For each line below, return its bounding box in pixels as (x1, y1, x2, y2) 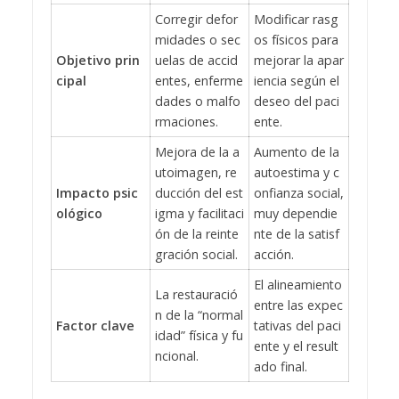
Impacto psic (55, 183, 138, 201)
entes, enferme (154, 71, 243, 89)
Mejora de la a (154, 142, 240, 160)
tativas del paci (253, 316, 341, 334)
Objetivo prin (55, 51, 140, 69)
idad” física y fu (154, 326, 243, 344)
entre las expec (253, 296, 343, 313)
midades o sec (154, 30, 240, 48)
